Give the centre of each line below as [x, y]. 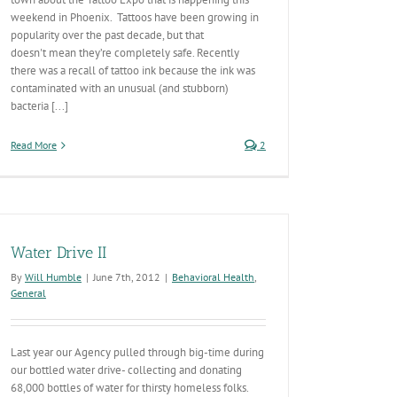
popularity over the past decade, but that [107, 35]
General [28, 293]
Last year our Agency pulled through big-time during [137, 352]
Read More [34, 145]
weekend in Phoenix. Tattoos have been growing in [135, 17]
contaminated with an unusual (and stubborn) [121, 88]
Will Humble [53, 277]
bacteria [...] [39, 106]
